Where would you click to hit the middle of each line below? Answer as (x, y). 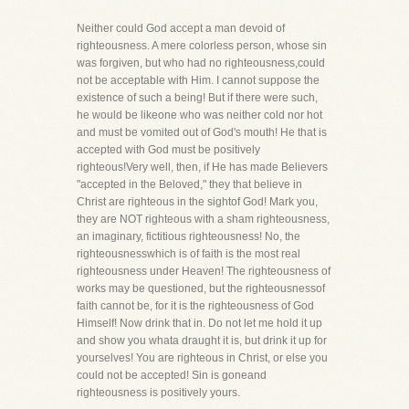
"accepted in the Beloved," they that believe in (189, 184)
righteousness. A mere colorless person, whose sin (202, 46)
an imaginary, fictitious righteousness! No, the (189, 236)
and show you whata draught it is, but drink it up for (202, 341)
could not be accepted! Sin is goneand (172, 375)
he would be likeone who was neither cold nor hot (199, 115)
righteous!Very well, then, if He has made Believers (202, 167)
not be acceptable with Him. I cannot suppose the (198, 80)
